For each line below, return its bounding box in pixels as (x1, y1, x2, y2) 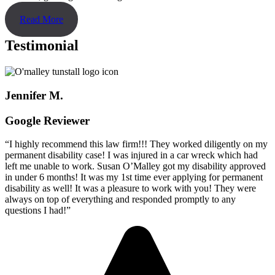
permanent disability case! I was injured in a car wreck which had (5, 150, 258, 161)
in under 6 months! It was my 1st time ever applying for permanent (5, 172, 263, 183)
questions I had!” (5, 205, 71, 216)
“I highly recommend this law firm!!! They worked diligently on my (5, 139, 268, 150)
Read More (20, 14, 63, 25)
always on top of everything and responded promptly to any (5, 194, 236, 205)
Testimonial (5, 37, 79, 54)
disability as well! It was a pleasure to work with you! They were (5, 183, 256, 194)
